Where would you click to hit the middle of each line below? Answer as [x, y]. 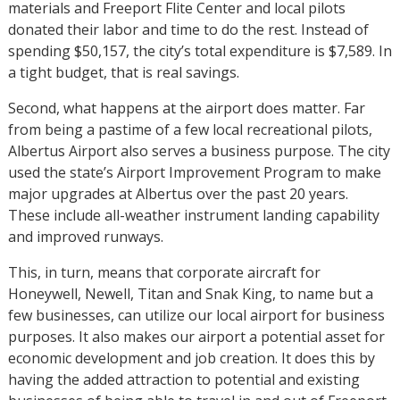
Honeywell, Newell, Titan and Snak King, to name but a [190, 293]
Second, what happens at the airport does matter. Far [186, 108]
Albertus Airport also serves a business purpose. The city [199, 150]
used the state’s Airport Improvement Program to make [194, 172]
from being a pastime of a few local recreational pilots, [190, 129]
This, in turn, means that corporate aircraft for [164, 272]
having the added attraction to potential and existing [183, 379]
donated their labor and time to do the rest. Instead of [188, 29]
